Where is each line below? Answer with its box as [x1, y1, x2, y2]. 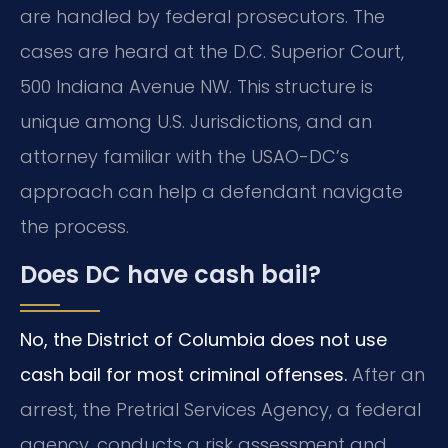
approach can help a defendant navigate [20, 179, 403, 205]
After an [347, 361, 425, 387]
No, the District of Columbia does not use [20, 326, 387, 352]
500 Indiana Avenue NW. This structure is [20, 74, 373, 100]
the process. [20, 214, 129, 240]
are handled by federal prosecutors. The [20, 4, 385, 30]
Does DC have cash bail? [20, 257, 321, 291]
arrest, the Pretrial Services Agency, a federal [20, 396, 421, 422]
